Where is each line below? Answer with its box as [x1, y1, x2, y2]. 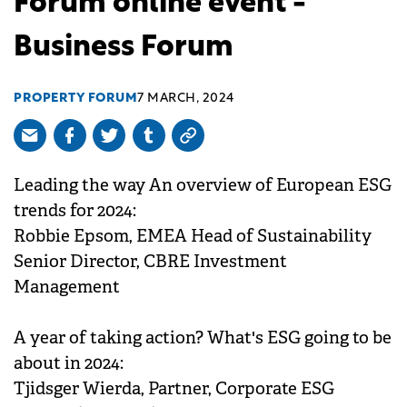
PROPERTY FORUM [14, 92, 137, 106]
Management [14, 275, 120, 298]
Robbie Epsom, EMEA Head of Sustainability [14, 224, 372, 247]
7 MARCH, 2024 [137, 92, 234, 106]
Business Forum [14, 33, 233, 63]
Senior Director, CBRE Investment [14, 250, 287, 273]
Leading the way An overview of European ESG [14, 174, 392, 196]
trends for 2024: [14, 199, 136, 222]
